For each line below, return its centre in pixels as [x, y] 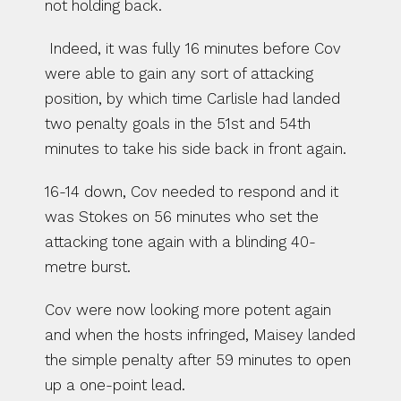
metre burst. [88, 267]
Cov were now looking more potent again [188, 310]
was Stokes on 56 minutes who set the [182, 217]
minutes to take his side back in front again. [198, 149]
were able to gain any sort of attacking [179, 73]
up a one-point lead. [115, 385]
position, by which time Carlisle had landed [192, 98]
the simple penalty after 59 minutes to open [198, 360]
